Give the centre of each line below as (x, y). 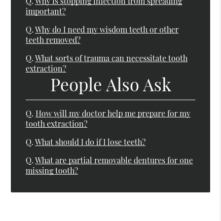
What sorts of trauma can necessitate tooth (111, 58)
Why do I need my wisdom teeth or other (107, 29)
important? (46, 11)
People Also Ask (110, 84)
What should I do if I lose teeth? (91, 142)
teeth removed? (53, 39)
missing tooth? (52, 171)
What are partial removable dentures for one (114, 160)
